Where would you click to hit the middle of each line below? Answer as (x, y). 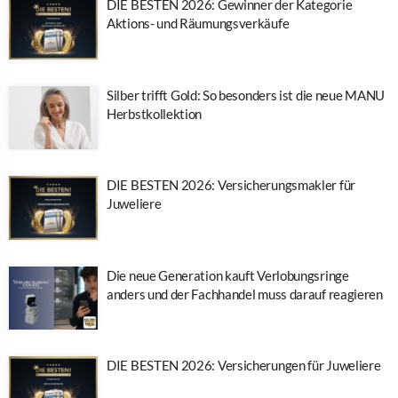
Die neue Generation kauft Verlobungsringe (228, 275)
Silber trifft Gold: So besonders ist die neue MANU (246, 95)
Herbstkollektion (155, 113)
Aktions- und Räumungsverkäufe (198, 24)
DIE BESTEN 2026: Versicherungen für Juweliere (244, 366)
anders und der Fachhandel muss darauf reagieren (245, 294)
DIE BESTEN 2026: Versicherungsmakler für (231, 185)
